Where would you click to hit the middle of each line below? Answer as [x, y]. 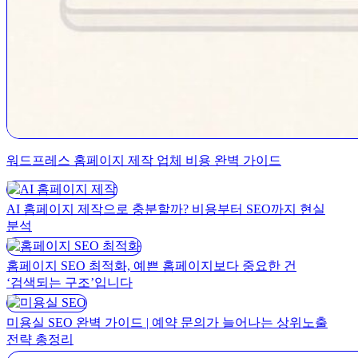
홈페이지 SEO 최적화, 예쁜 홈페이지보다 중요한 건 [151, 265]
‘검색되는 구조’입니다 [70, 282]
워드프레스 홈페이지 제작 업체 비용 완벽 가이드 [144, 161]
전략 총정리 [40, 339]
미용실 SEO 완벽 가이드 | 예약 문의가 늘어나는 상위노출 [167, 322]
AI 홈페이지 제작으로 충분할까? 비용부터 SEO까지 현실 [166, 209]
